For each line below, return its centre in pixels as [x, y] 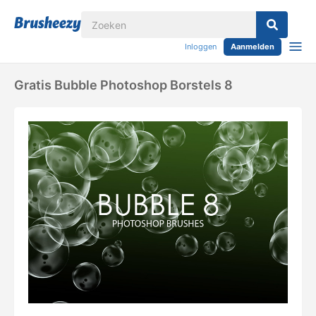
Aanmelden [253, 47]
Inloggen [201, 47]
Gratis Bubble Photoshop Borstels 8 [123, 85]
